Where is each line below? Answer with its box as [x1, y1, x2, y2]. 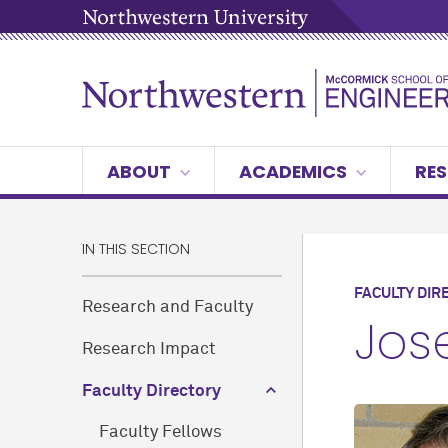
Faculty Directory [82, 383, 221, 401]
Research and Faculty [82, 299, 253, 317]
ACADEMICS [238, 159, 347, 184]
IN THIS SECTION [82, 239, 190, 259]
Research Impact [82, 341, 216, 359]
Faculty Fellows [99, 424, 222, 442]
